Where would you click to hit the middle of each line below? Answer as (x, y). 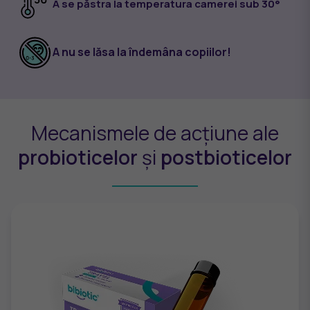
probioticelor (78, 157)
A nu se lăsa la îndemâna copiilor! (142, 52)
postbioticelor (226, 157)
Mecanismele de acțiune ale (155, 133)
